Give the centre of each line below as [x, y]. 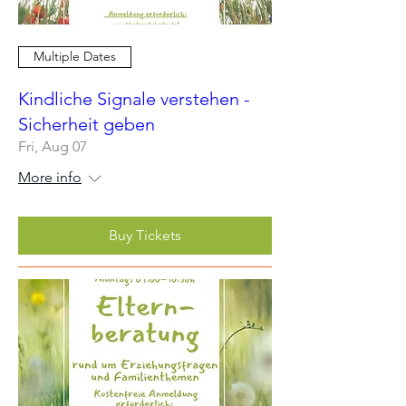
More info [50, 177]
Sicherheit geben [87, 124]
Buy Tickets [145, 235]
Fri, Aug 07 [53, 146]
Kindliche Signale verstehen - [134, 98]
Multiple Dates [75, 56]
